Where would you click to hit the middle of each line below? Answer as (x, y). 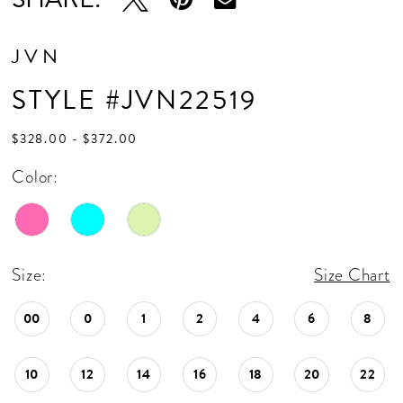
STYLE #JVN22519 (134, 100)
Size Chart (352, 275)
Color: (35, 176)
